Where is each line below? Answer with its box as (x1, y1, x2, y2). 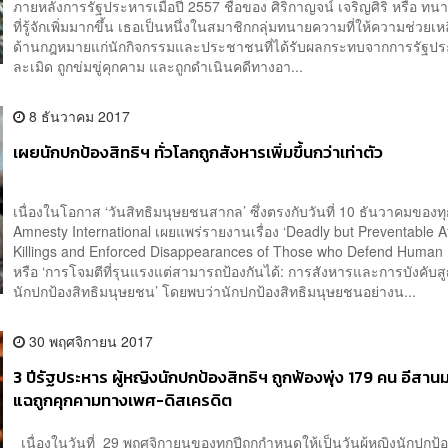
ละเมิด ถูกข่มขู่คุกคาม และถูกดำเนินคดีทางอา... (13, 56, 304, 77)
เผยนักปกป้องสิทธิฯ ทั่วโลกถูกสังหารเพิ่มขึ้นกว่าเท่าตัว (13, 140, 384, 166)
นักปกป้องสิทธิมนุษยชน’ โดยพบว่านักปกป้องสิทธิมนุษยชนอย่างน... (13, 281, 417, 302)
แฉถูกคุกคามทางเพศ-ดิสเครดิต (13, 388, 233, 414)
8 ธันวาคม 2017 (25, 106, 131, 127)
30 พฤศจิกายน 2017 (25, 331, 154, 352)
